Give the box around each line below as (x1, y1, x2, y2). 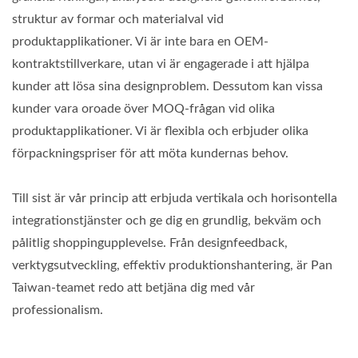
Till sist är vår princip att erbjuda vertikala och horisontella (12, 191, 337, 205)
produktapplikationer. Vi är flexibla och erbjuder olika (12, 124, 308, 137)
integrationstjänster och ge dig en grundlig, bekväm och (12, 213, 321, 227)
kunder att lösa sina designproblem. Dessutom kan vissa (12, 79, 323, 93)
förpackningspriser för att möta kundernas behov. (12, 146, 288, 160)
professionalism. (12, 303, 103, 316)
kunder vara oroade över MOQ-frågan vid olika (12, 101, 275, 115)
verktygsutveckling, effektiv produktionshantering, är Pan (12, 258, 332, 272)
